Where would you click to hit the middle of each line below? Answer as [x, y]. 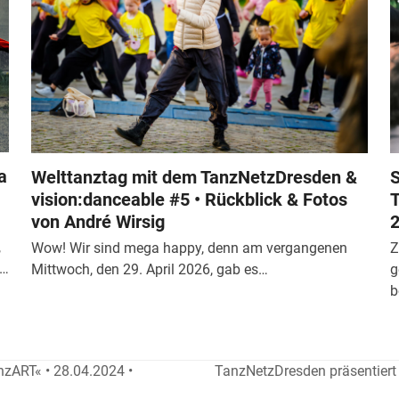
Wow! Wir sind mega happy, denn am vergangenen [189, 248]
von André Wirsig [98, 222]
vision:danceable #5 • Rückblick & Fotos [189, 200]
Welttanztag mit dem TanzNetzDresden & [194, 178]
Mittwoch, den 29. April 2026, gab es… [149, 270]
